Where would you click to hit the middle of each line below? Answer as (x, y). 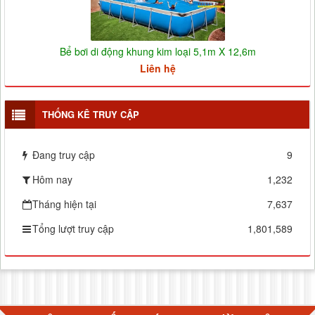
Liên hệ (157, 68)
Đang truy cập (64, 154)
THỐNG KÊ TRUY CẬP (91, 114)
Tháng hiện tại (64, 204)
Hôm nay (52, 179)
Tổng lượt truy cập (73, 228)
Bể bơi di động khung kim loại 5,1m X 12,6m (157, 51)
